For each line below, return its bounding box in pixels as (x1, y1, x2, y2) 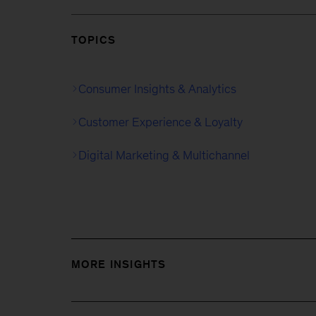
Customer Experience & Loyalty (78, 114, 243, 129)
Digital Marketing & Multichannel (78, 147, 250, 162)
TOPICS (71, 33, 116, 46)
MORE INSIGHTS (71, 257, 166, 270)
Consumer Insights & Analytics (78, 81, 236, 96)
